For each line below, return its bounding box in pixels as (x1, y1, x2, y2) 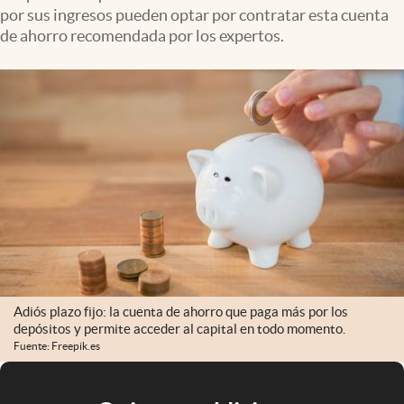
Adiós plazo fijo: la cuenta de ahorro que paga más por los (14, 304, 348, 320)
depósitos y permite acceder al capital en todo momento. (14, 321, 345, 337)
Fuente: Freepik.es (14, 340, 100, 353)
